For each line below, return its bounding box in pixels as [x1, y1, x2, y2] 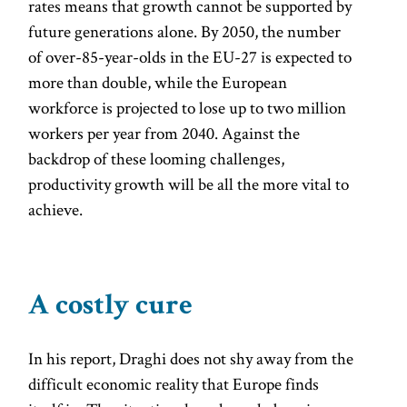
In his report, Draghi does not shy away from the [28, 346, 354, 370]
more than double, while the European [28, 70, 288, 94]
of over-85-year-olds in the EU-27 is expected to [28, 45, 352, 68]
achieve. [28, 197, 84, 221]
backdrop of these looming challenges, [28, 146, 285, 170]
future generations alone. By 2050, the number [28, 19, 342, 43]
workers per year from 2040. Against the [28, 121, 301, 144]
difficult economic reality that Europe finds [28, 372, 320, 395]
